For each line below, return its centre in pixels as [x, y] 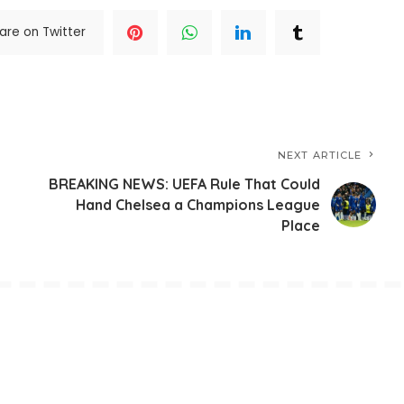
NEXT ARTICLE [320, 155]
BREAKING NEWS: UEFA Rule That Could [185, 184]
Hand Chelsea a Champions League [198, 204]
